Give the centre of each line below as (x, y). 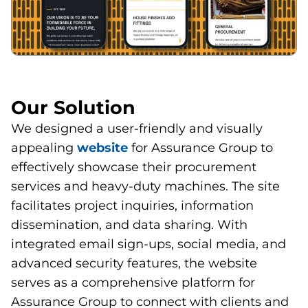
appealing (44, 147)
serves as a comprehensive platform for (133, 282)
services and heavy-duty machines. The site (145, 186)
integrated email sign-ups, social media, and (148, 244)
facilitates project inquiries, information (132, 205)
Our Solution (73, 107)
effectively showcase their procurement (134, 167)
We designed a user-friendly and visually (137, 128)
